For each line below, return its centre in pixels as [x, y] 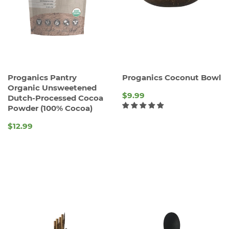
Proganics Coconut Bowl [172, 78]
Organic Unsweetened [52, 88]
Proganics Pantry [42, 78]
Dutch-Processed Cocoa [55, 98]
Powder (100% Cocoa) [50, 108]
